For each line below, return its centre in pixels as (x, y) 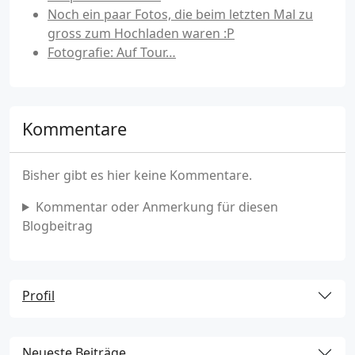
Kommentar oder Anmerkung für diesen (157, 206)
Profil (38, 295)
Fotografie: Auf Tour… (112, 52)
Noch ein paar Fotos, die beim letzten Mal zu (180, 14)
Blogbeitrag (57, 225)
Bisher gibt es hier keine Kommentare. (137, 175)
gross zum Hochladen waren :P (141, 33)
